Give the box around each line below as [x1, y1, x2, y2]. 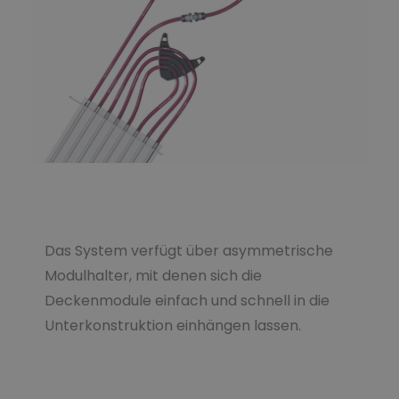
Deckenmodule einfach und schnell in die [45, 289, 330, 311]
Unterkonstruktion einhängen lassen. [45, 314, 305, 336]
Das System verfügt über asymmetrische [45, 240, 333, 261]
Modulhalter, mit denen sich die [45, 265, 262, 286]
